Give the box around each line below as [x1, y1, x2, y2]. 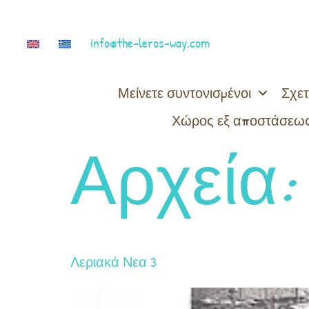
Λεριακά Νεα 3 [70, 252, 157, 271]
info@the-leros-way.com [90, 33, 210, 52]
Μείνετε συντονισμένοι [118, 83, 251, 102]
